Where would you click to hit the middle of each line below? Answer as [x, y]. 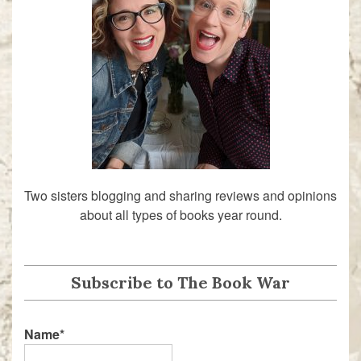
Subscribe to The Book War [180, 283]
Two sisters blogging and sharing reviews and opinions [180, 196]
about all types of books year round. [180, 215]
